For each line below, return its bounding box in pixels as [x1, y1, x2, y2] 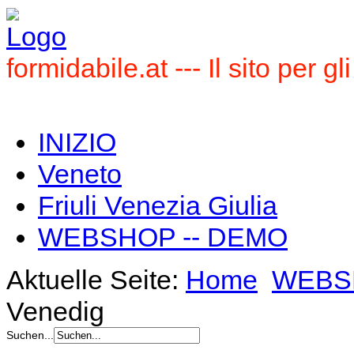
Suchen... [6, 329, 54, 341]
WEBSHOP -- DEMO [38, 222, 288, 252]
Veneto [38, 159, 122, 189]
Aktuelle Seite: [6, 265, 186, 295]
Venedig [6, 296, 104, 326]
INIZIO [38, 127, 116, 157]
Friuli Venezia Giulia [38, 190, 277, 220]
